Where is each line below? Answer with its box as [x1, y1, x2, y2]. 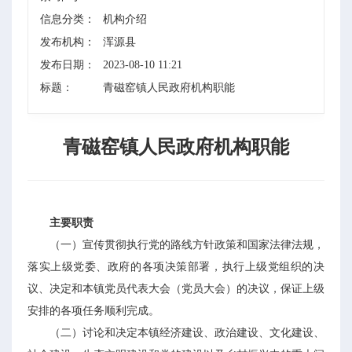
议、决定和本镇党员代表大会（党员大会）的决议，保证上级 [27, 283, 324, 295]
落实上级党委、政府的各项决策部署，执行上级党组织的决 [27, 261, 324, 273]
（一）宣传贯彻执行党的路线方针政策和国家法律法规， [49, 239, 324, 251]
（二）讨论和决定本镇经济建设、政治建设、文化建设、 [49, 327, 324, 339]
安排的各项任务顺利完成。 [27, 305, 159, 317]
